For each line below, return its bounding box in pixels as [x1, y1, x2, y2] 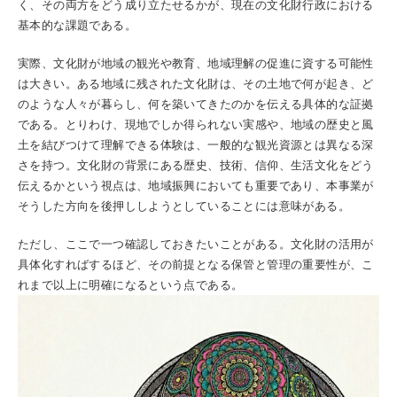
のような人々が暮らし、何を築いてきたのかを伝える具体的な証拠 [18, 97, 374, 111]
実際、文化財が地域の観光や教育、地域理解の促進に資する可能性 [18, 57, 374, 70]
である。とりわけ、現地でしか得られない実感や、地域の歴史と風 [18, 118, 374, 131]
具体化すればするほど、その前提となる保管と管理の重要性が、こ [18, 258, 374, 271]
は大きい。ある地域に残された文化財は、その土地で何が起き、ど [18, 77, 374, 90]
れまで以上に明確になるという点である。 [18, 278, 244, 292]
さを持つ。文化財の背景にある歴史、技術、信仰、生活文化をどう [18, 159, 374, 172]
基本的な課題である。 [18, 19, 136, 32]
